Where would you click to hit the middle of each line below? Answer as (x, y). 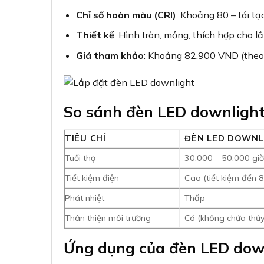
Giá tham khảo (110, 55)
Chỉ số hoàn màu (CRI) (126, 14)
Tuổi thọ (80, 158)
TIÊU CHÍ (85, 139)
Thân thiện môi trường (108, 218)
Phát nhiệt (85, 198)
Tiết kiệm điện (92, 178)
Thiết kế (95, 35)
